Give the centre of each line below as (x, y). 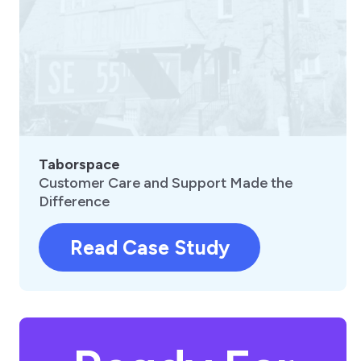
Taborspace (79, 165)
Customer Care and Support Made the (166, 183)
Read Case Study (149, 248)
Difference (74, 202)
